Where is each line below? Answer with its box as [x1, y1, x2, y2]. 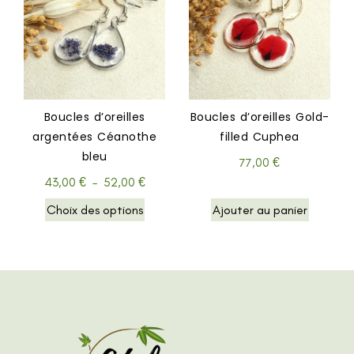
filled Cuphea [220, 129, 299, 145]
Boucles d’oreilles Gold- [190, 109, 330, 126]
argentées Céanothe [32, 129, 156, 145]
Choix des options [46, 202, 143, 218]
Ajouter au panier [212, 202, 307, 218]
